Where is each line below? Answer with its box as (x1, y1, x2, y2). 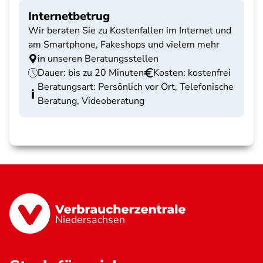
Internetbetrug (28, 8, 110, 24)
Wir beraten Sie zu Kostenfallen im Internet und (28, 24, 231, 37)
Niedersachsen (55, 213, 126, 227)
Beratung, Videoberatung (38, 95, 144, 107)
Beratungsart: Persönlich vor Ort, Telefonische (38, 80, 234, 93)
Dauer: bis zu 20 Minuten (38, 66, 144, 79)
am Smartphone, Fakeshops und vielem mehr (28, 38, 220, 51)
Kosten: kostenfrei (153, 66, 231, 79)
